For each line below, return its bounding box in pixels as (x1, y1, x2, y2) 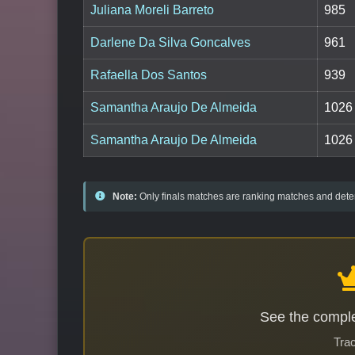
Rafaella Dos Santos (90, 68, 207, 82)
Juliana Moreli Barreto (90, 3, 214, 17)
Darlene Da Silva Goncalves (90, 36, 250, 50)
